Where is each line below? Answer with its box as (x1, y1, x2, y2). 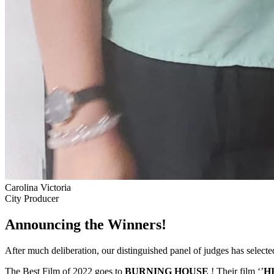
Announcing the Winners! (5, 216, 166, 232)
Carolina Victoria (5, 182, 71, 193)
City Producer (5, 193, 59, 204)
